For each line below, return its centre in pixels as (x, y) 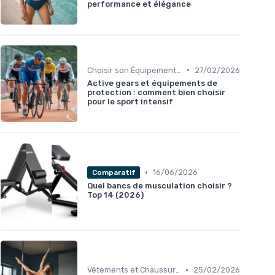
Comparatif (114, 172)
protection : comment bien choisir (156, 92)
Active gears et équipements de (152, 83)
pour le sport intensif (130, 101)
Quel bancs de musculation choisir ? (160, 185)
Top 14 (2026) (115, 195)
